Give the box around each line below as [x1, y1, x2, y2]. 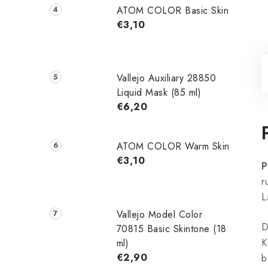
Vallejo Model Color [116, 207, 203, 221]
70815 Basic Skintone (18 [116, 221, 227, 236]
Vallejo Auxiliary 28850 [116, 71, 217, 86]
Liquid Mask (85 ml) [116, 86, 202, 100]
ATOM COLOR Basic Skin [116, 3, 229, 17]
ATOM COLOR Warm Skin [116, 139, 230, 154]
